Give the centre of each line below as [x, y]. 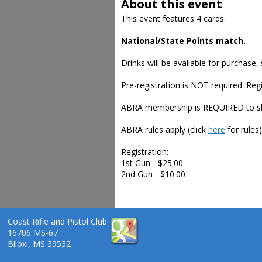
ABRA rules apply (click [165, 130]
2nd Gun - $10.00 [153, 174]
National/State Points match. [183, 41]
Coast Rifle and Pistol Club [57, 221]
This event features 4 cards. [173, 18]
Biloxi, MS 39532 [39, 244]
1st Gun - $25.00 [152, 163]
